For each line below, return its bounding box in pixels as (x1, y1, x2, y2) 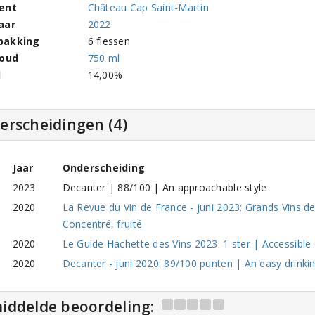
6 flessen (87, 34, 130, 48)
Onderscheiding (62, 161, 146, 174)
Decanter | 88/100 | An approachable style (62, 181, 267, 194)
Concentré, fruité (62, 217, 143, 231)
